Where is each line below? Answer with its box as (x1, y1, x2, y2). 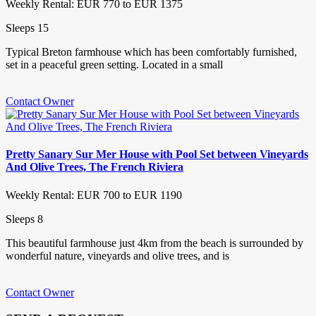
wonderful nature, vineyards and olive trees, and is (6, 249, 229, 262)
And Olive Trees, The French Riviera (6, 161, 183, 174)
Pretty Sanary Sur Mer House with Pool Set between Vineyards (6, 148, 308, 161)
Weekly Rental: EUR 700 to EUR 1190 (6, 188, 182, 201)
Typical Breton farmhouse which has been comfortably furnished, (6, 46, 297, 59)
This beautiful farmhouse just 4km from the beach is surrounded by (6, 236, 303, 249)
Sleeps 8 (6, 212, 43, 225)
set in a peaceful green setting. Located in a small (6, 59, 223, 71)
